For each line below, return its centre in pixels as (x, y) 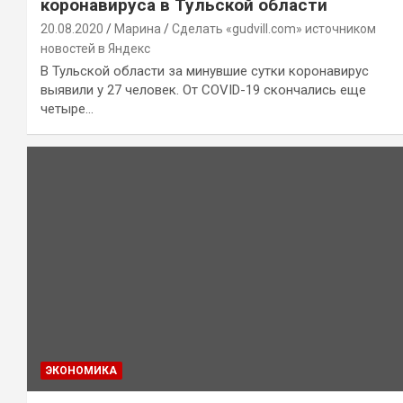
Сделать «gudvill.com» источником (274, 29)
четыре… (67, 109)
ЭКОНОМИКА (81, 371)
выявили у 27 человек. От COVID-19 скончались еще (203, 90)
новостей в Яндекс (95, 49)
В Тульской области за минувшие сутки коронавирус (205, 72)
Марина (138, 29)
